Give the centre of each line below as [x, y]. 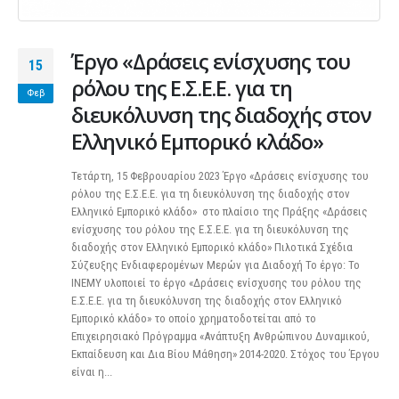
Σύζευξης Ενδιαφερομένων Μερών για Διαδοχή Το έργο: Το [216, 265]
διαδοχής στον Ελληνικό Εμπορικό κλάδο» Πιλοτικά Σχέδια [212, 248]
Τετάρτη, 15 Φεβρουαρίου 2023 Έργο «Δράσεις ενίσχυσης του [220, 176]
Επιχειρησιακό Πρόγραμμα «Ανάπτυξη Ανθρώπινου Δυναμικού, [220, 337]
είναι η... [92, 372]
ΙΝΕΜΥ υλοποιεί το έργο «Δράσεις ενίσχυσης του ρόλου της [216, 283]
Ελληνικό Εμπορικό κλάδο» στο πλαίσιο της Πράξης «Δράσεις [220, 212]
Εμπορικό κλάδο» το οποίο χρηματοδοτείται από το [194, 319]
